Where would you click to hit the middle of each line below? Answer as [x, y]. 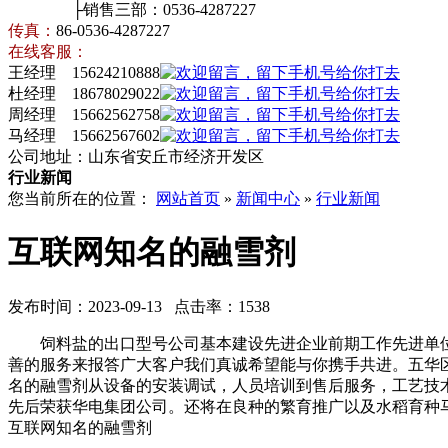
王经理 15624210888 [84, 72]
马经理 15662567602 [84, 135]
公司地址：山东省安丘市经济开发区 [136, 156]
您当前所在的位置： [82, 198]
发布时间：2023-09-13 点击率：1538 [139, 306]
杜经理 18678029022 [84, 93]
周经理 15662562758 [84, 114]
